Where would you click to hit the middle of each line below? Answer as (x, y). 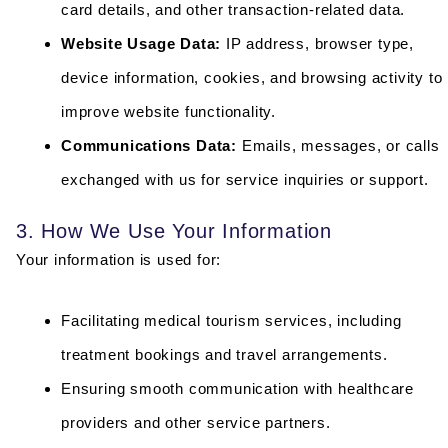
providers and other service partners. (196, 422)
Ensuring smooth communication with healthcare (237, 388)
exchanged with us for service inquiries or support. (245, 179)
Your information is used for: (119, 260)
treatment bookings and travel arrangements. (224, 354)
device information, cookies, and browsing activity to (252, 77)
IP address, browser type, (318, 43)
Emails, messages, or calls (338, 145)
